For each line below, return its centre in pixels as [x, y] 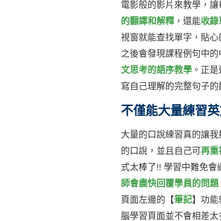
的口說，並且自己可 [161, 151]
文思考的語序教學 [156, 70]
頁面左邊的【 [147, 200]
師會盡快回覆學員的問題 [170, 184]
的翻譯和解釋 [147, 21]
